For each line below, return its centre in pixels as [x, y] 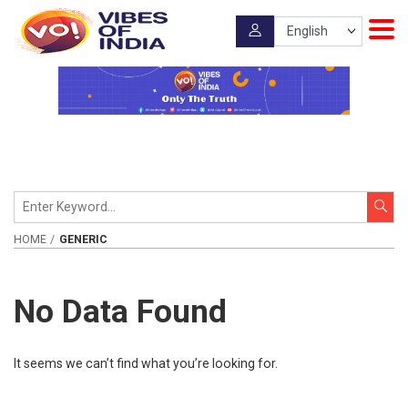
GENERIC [83, 239]
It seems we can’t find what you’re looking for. [146, 364]
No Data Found [120, 311]
